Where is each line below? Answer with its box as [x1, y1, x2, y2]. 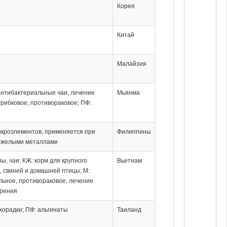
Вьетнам [117, 157, 142, 164]
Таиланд [117, 206, 141, 213]
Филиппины [117, 128, 151, 135]
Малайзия [117, 60, 146, 67]
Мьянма [117, 89, 140, 96]
